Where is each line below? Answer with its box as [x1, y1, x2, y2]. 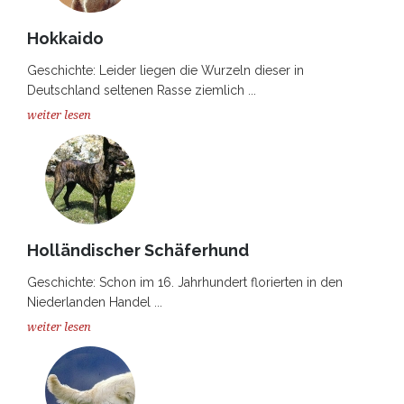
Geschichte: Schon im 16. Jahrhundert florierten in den [27, 275, 343, 289]
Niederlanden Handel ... [27, 295, 162, 309]
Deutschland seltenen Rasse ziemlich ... [27, 83, 256, 97]
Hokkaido [27, 29, 104, 48]
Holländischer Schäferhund [27, 241, 249, 260]
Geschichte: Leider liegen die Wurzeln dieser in [27, 63, 304, 78]
